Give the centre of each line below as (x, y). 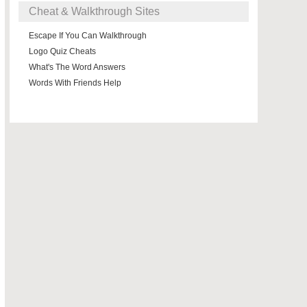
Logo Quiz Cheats (62, 51)
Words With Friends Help (75, 83)
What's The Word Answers (77, 67)
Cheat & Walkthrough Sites (94, 11)
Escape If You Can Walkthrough (88, 36)
